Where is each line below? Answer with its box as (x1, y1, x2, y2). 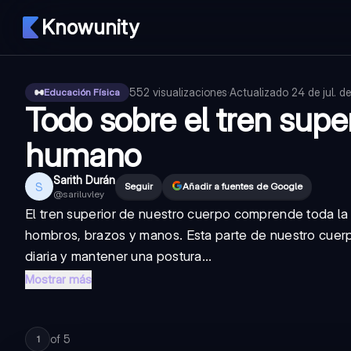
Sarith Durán (53, 173, 115, 186)
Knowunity (42, 15, 139, 39)
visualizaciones (153, 85, 227, 99)
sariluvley (63, 188, 104, 200)
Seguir (125, 180, 153, 192)
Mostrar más (25, 272, 92, 287)
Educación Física (44, 86, 120, 98)
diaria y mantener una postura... (25, 248, 212, 264)
